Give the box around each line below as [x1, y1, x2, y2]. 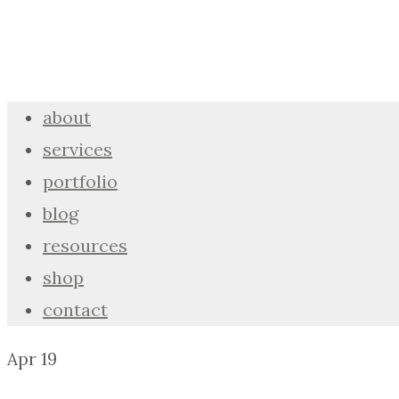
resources [43, 234, 127, 256]
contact [43, 298, 108, 321]
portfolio [43, 170, 118, 192]
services [43, 138, 112, 160]
